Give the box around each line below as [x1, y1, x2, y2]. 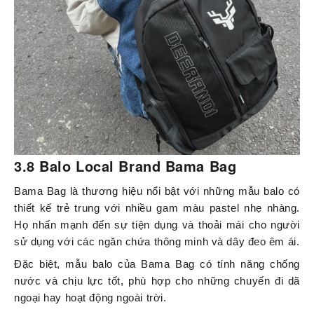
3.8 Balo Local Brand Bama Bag [14, 156, 237, 177]
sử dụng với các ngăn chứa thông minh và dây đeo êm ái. [14, 235, 300, 248]
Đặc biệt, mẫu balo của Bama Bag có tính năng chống [14, 258, 300, 271]
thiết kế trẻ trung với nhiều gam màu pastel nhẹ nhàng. [14, 202, 300, 214]
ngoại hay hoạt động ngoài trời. [14, 292, 167, 304]
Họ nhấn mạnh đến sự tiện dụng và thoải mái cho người [14, 219, 300, 231]
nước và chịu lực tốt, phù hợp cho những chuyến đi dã [14, 275, 300, 287]
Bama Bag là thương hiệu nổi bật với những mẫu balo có [14, 185, 300, 198]
